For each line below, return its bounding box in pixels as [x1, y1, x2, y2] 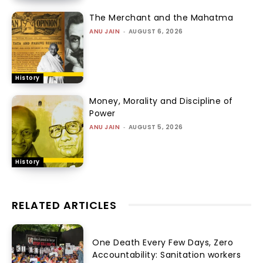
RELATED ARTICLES [12, 197, 117, 213]
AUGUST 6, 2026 [128, 26, 183, 36]
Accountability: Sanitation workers [92, 248, 241, 261]
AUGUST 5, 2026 [128, 123, 183, 132]
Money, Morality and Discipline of [89, 95, 233, 107]
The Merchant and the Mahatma [89, 11, 234, 23]
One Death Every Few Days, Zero [92, 236, 234, 248]
